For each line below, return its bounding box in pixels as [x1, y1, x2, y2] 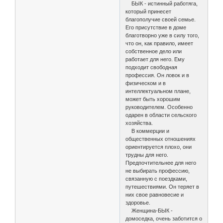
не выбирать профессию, [125, 167, 190, 174]
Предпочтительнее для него [125, 159, 197, 166]
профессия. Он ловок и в [125, 72, 190, 78]
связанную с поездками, [125, 175, 188, 182]
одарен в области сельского [125, 111, 197, 118]
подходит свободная [125, 64, 178, 70]
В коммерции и [125, 127, 170, 134]
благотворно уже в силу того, [125, 32, 200, 38]
